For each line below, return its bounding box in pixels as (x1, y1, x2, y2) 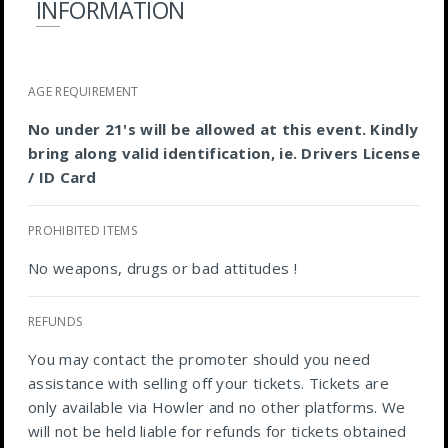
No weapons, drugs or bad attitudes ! (28, 257, 297, 278)
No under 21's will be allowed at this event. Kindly (28, 118, 419, 139)
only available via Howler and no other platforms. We (28, 396, 406, 417)
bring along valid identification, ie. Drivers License (28, 142, 420, 163)
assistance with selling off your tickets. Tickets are (28, 372, 389, 393)
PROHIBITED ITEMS (28, 221, 137, 239)
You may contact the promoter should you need (28, 348, 371, 369)
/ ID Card (28, 166, 97, 187)
